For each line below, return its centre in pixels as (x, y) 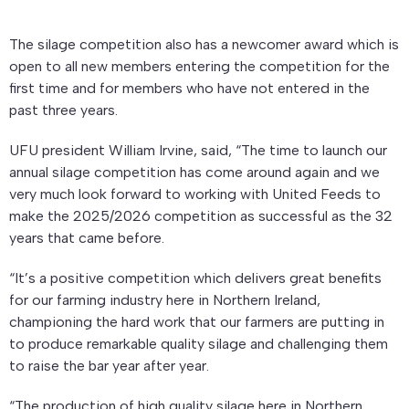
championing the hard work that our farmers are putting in (197, 321)
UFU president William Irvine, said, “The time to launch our (198, 150)
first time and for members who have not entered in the (189, 88)
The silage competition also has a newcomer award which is (204, 44)
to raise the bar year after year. (109, 365)
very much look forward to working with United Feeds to (195, 194)
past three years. (63, 110)
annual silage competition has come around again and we (194, 172)
